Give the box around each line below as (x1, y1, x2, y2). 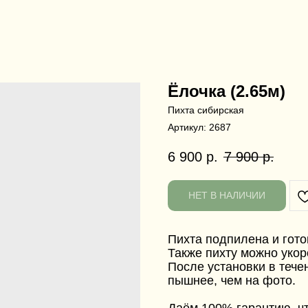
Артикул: (168, 122, 209, 133)
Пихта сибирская (168, 104, 244, 115)
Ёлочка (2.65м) (168, 82, 285, 100)
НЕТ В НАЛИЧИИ (188, 190, 265, 201)
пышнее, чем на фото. (168, 274, 296, 288)
